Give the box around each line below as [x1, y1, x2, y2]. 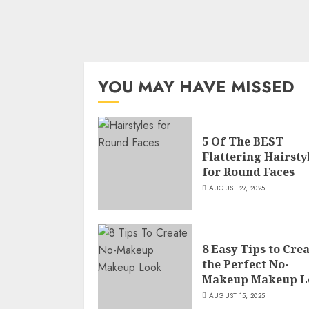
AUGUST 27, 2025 [208, 182, 266, 193]
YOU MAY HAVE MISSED [98, 74, 295, 99]
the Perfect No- [202, 256, 289, 272]
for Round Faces [202, 163, 295, 179]
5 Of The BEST [202, 133, 283, 149]
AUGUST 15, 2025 [208, 290, 266, 301]
